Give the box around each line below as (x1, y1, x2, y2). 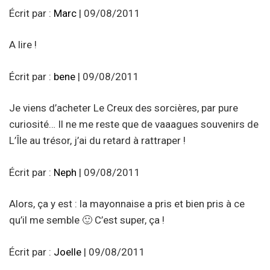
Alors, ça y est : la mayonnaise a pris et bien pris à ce (9, 198, 245, 210)
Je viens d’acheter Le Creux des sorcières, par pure (9, 102, 238, 115)
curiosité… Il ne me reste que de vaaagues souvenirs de (9, 118, 259, 131)
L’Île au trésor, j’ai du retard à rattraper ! (9, 134, 186, 147)
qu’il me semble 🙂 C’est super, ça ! (9, 214, 165, 227)
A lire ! (9, 39, 37, 51)
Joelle (54, 245, 81, 258)
